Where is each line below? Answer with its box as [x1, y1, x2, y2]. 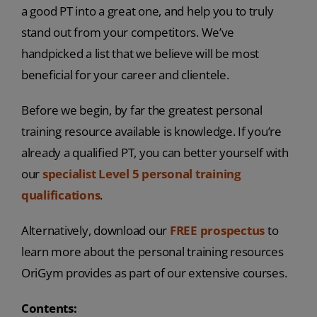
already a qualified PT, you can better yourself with [21, 144, 289, 161]
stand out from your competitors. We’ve [21, 24, 234, 40]
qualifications [21, 187, 100, 203]
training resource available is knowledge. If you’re [21, 123, 282, 139]
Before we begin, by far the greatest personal [21, 102, 263, 118]
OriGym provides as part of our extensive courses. [21, 265, 287, 281]
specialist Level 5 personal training [42, 166, 241, 182]
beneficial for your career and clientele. [21, 67, 229, 83]
